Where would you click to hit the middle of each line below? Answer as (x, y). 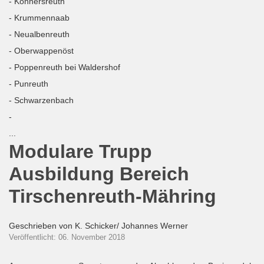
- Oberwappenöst (41, 51)
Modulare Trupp (80, 151)
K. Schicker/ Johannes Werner (131, 226)
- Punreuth (29, 84)
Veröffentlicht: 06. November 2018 (67, 237)
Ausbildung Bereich (99, 174)
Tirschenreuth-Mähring (113, 196)
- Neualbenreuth (39, 34)
